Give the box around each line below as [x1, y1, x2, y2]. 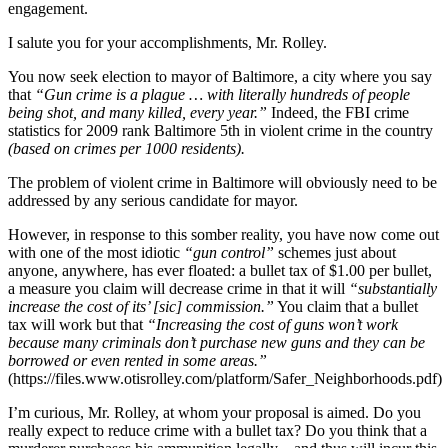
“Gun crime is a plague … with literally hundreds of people [31, 85, 410, 103]
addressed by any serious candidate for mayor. [8, 191, 298, 209]
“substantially [349, 279, 437, 297]
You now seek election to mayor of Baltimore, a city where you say [8, 67, 432, 85]
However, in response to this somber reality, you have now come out [8, 225, 439, 243]
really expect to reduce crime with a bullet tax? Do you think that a [8, 421, 427, 439]
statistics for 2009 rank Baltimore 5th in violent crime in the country [8, 121, 433, 139]
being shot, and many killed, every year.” [8, 103, 267, 121]
